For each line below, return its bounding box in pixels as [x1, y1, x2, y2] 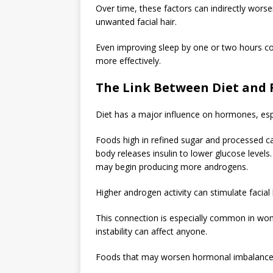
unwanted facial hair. [96, 15, 177, 27]
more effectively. [96, 54, 161, 66]
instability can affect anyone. [96, 225, 207, 237]
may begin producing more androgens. [96, 160, 248, 172]
